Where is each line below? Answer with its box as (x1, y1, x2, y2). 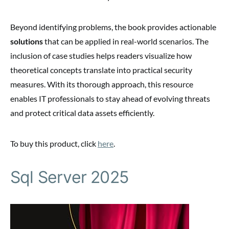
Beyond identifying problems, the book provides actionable (10, 22, 216, 32)
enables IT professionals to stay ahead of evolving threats (10, 94, 210, 104)
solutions (10, 36, 43, 47)
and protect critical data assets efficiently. (10, 108, 154, 118)
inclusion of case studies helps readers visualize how (10, 51, 192, 61)
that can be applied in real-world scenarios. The (43, 36, 209, 47)
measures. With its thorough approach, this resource (10, 79, 193, 89)
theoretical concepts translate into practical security (10, 65, 192, 75)
